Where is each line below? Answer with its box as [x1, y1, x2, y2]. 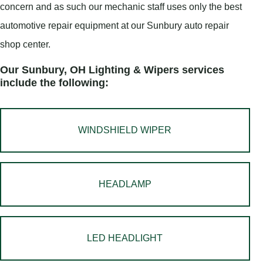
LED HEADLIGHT [87, 233, 163, 243]
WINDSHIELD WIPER [78, 125, 172, 135]
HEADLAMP [98, 179, 151, 189]
